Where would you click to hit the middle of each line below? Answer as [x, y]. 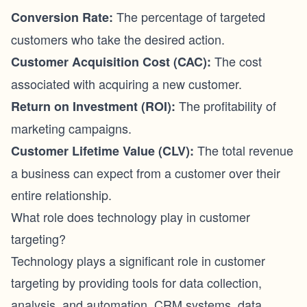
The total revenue [244, 150]
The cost [236, 61]
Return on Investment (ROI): [93, 106]
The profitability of [226, 106]
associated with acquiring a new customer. [126, 84]
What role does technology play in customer [131, 217]
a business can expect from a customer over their [146, 173]
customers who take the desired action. [118, 39]
